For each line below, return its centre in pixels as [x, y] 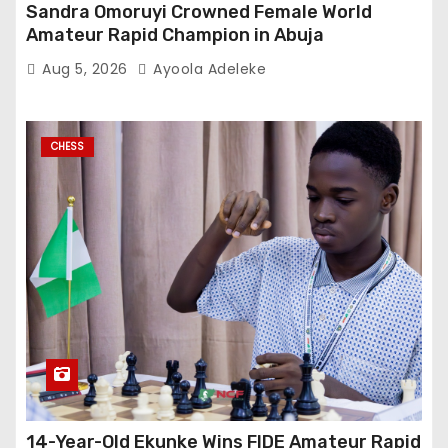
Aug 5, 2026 [87, 69]
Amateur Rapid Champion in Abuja [175, 35]
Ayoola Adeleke [207, 69]
